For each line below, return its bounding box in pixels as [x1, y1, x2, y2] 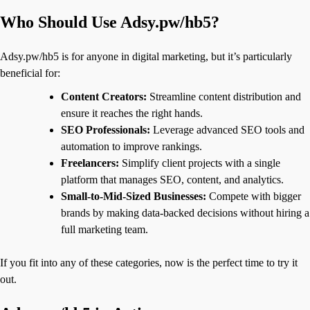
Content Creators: [61, 90, 147, 102]
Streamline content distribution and [147, 90, 301, 102]
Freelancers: [61, 156, 119, 169]
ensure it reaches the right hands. [61, 107, 203, 119]
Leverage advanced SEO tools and [150, 123, 304, 136]
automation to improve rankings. [61, 140, 202, 152]
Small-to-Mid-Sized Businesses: [61, 190, 206, 202]
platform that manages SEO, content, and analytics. [61, 173, 284, 185]
